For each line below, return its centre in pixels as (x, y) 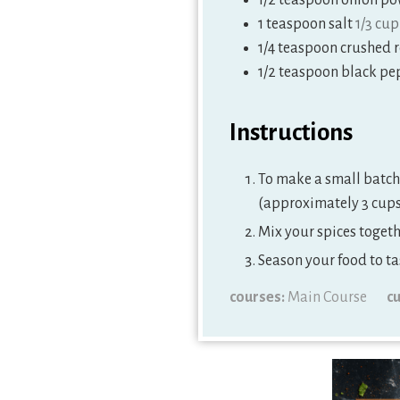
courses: (258, 297)
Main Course (327, 297)
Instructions (291, 132)
